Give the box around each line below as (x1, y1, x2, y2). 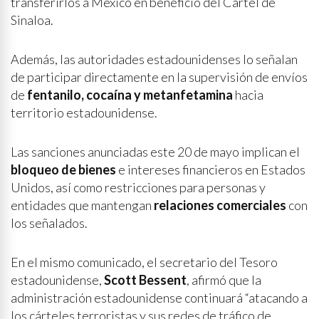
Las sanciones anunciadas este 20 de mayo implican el (11, 144, 300, 159)
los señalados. (11, 215, 88, 231)
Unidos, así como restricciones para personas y (11, 179, 266, 195)
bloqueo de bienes (11, 162, 116, 177)
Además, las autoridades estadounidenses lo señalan (11, 51, 298, 67)
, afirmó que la (187, 272, 261, 288)
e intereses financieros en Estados (116, 162, 305, 177)
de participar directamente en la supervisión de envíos (11, 69, 308, 85)
